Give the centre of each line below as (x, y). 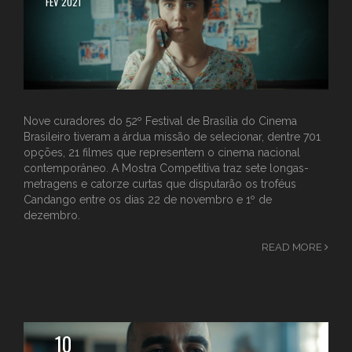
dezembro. (52, 216)
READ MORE (293, 247)
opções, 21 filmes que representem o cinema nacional (162, 153)
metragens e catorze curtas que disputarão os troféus (160, 184)
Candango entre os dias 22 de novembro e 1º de (148, 200)
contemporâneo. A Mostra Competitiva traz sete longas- (166, 169)
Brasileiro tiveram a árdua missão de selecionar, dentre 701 (172, 137)
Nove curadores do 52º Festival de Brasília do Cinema (160, 121)
